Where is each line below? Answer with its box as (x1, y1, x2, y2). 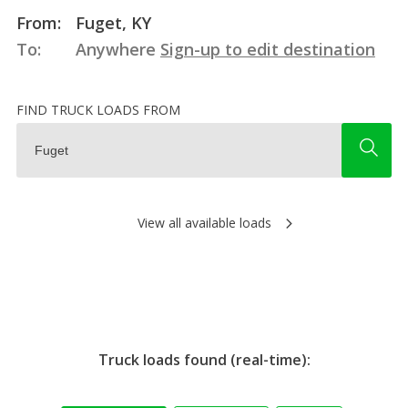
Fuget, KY (70, 11, 151, 34)
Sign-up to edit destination (159, 37, 375, 60)
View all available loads (137, 213, 271, 231)
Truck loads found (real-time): (97, 349, 311, 370)
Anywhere (70, 37, 160, 60)
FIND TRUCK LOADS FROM (15, 100, 180, 118)
